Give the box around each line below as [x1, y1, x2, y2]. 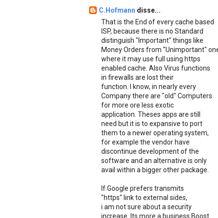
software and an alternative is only [101, 156, 207, 164]
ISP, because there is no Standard [101, 27, 203, 35]
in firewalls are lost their [101, 73, 174, 81]
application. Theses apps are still [101, 110, 200, 118]
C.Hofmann [99, 6, 137, 14]
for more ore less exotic [101, 101, 174, 109]
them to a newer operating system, [101, 128, 209, 137]
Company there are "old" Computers [101, 91, 212, 100]
